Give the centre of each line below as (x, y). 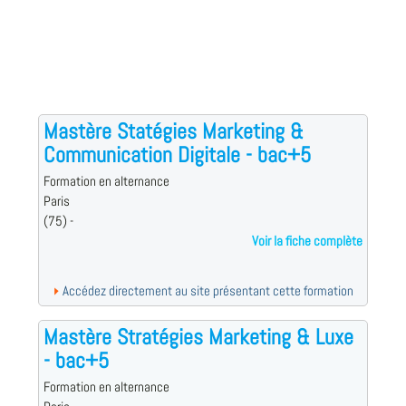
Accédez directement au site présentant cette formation (207, 291)
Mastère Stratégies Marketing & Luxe (198, 337)
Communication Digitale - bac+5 (177, 155)
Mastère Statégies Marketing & (173, 131)
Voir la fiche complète (308, 242)
